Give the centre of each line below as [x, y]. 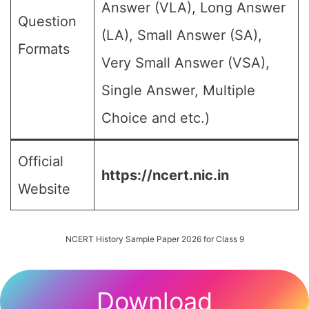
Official [41, 161]
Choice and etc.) [156, 118]
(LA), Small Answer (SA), [182, 35]
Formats [44, 49]
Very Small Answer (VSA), [186, 63]
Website [44, 189]
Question [47, 21]
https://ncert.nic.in [165, 175]
